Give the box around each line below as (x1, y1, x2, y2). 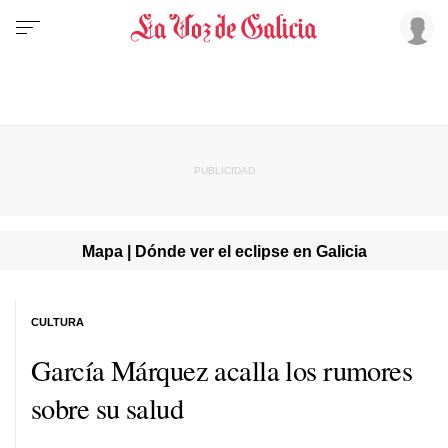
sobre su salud (31, 388, 184, 427)
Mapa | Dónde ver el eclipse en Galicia (81, 241, 367, 260)
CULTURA (31, 315, 84, 328)
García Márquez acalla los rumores (31, 350, 413, 389)
